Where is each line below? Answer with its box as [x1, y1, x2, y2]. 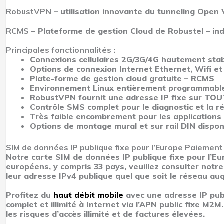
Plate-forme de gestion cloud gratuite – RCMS [30, 73, 214, 83]
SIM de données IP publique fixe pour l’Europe [6, 142, 185, 152]
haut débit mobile [53, 189, 123, 200]
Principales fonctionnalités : [6, 44, 115, 55]
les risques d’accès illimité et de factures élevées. [6, 208, 205, 219]
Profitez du [6, 189, 53, 200]
